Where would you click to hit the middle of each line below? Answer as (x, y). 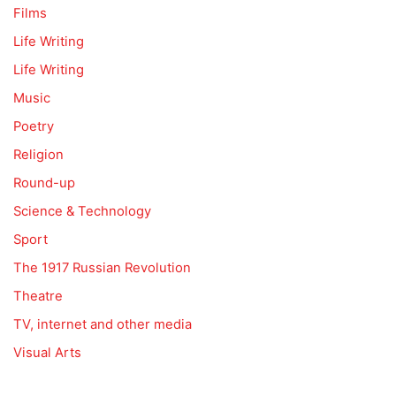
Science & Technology (82, 212)
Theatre (38, 297)
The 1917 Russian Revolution (102, 268)
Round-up (44, 183)
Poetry (34, 127)
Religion (38, 155)
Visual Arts (47, 353)
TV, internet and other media (103, 325)
